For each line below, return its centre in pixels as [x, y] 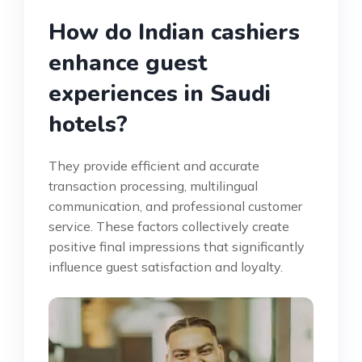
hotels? [88, 124]
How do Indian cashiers [174, 32]
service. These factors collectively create [169, 226]
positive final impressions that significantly [177, 246]
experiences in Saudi [160, 93]
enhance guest [128, 63]
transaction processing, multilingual [153, 185]
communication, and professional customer [175, 206]
